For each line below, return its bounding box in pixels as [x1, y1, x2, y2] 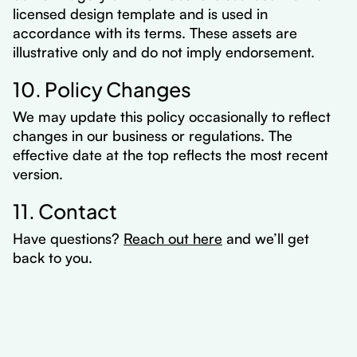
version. [13, 165, 63, 182]
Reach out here [124, 229, 222, 247]
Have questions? [13, 229, 124, 247]
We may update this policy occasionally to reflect [13, 108, 331, 125]
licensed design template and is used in [13, 5, 268, 22]
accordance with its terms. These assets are [13, 24, 297, 41]
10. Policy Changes [13, 71, 191, 104]
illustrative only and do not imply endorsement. [13, 43, 315, 61]
